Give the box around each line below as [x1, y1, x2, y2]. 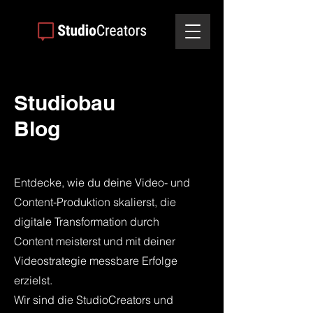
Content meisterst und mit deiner [14, 234, 175, 248]
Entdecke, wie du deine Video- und [14, 175, 190, 189]
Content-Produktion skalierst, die [14, 195, 176, 209]
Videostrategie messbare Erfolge [14, 254, 177, 268]
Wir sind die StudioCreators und [14, 293, 173, 307]
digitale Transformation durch [14, 214, 159, 228]
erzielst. [14, 273, 52, 287]
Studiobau [14, 90, 115, 115]
